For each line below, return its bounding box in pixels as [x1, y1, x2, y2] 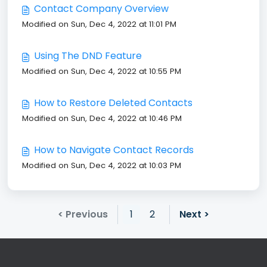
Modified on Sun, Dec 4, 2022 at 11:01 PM [22, 18, 176, 30]
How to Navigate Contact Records [34, 143, 194, 157]
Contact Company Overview [34, 2, 169, 15]
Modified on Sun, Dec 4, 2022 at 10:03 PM [22, 160, 181, 171]
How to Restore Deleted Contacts [34, 96, 193, 110]
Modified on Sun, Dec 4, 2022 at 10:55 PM [22, 66, 181, 77]
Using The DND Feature [34, 49, 142, 63]
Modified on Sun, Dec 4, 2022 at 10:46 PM [22, 113, 182, 124]
